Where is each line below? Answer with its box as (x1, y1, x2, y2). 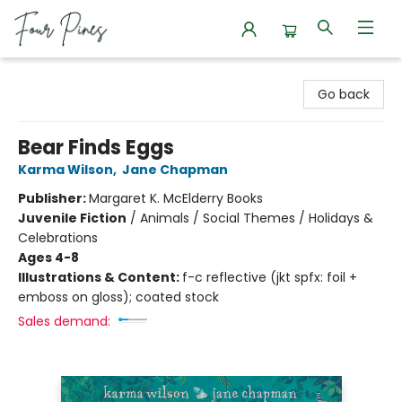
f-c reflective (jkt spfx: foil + (182, 268, 357, 286)
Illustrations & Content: (18, 268, 182, 286)
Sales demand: (18, 312, 110, 330)
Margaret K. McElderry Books (89, 189, 263, 207)
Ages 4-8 (18, 249, 79, 267)
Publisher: (18, 189, 89, 207)
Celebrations (18, 229, 98, 247)
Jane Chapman (122, 161, 228, 179)
